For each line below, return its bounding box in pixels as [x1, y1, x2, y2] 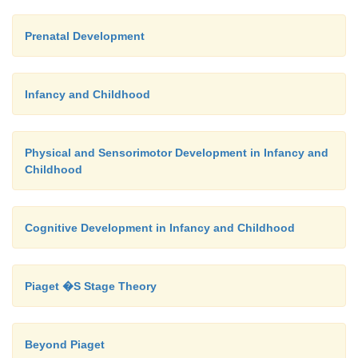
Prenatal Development [25, 29, 145, 42]
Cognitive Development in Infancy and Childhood [25, 221, 295, 234]
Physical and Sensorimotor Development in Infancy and [25, 145, 328, 159]
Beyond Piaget [25, 337, 105, 351]
